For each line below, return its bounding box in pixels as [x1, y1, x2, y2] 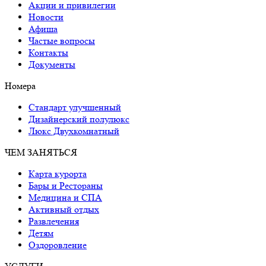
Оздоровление [28, 239, 87, 251]
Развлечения [28, 215, 79, 227]
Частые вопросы [28, 34, 95, 46]
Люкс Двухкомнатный [28, 125, 119, 137]
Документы [28, 58, 75, 70]
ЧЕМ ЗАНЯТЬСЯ [5, 146, 77, 158]
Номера [5, 80, 36, 91]
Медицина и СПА [28, 191, 102, 203]
